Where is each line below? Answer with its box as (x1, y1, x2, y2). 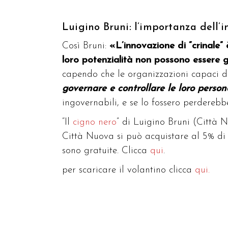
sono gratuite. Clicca (62, 146, 150, 156)
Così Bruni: (62, 41, 106, 51)
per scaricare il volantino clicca (62, 165, 195, 176)
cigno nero (73, 118, 117, 128)
